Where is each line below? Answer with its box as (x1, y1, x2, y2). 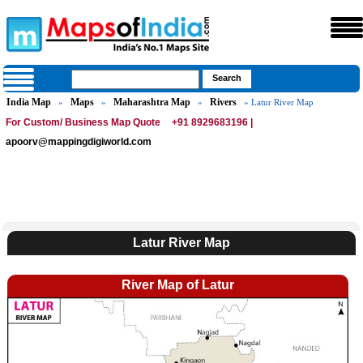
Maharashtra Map (113, 96, 191, 108)
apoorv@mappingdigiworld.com (6, 136, 152, 147)
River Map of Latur (122, 278, 235, 292)
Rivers (210, 96, 237, 108)
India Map (6, 96, 52, 108)
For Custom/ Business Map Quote (6, 117, 161, 128)
